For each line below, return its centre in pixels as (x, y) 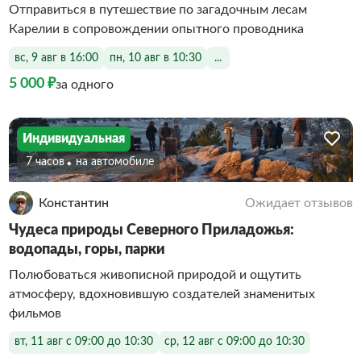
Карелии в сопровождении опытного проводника (156, 29)
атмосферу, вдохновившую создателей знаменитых (162, 294)
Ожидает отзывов (299, 203)
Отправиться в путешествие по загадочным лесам (158, 10)
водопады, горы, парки (87, 249)
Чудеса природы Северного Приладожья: (151, 230)
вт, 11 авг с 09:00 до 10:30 (83, 342)
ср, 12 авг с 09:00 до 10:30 (234, 342)
